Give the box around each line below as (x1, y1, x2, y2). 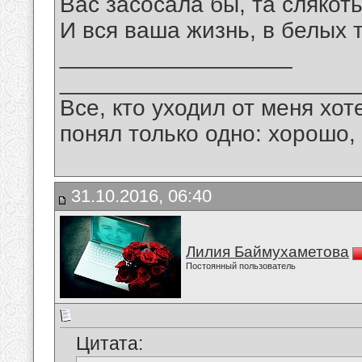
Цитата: (76, 333, 143, 355)
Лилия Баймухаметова (186, 243, 349, 260)
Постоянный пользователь (186, 261, 296, 271)
